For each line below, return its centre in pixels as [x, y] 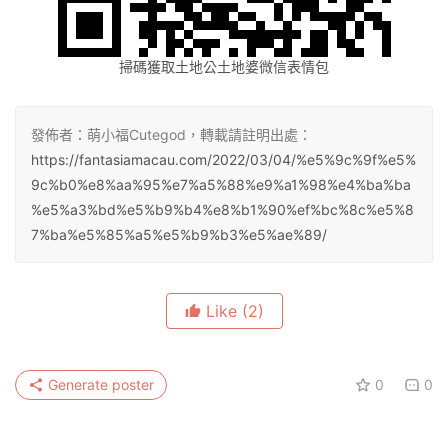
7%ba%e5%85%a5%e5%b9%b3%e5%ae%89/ [179, 234]
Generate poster [99, 384]
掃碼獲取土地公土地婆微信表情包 [224, 66]
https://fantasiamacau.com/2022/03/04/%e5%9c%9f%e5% [223, 159]
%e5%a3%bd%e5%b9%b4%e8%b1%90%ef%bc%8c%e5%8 [222, 209]
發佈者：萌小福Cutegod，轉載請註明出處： [171, 134]
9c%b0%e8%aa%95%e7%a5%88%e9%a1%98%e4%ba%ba [221, 184]
